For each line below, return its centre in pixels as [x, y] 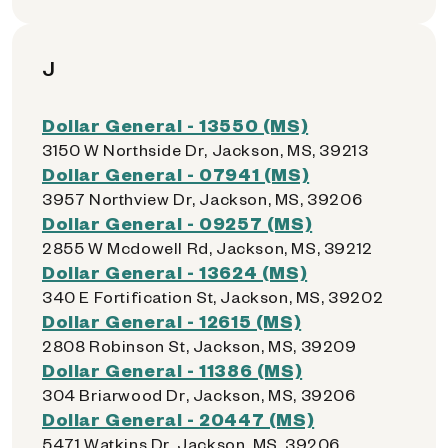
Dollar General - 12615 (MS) [172, 320]
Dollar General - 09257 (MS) [177, 222]
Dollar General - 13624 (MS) [175, 271]
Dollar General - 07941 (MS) [176, 173]
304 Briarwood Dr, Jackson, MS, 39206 [199, 394]
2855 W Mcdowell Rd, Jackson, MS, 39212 [207, 247]
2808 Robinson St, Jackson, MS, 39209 [199, 345]
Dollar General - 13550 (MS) [175, 124]
